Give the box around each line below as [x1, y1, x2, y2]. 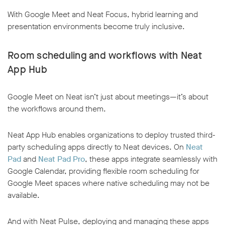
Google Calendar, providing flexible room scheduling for [8, 166, 199, 177]
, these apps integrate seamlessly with [85, 154, 217, 165]
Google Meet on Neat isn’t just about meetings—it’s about [8, 91, 208, 102]
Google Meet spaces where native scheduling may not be [8, 178, 209, 189]
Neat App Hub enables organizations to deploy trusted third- [8, 130, 215, 141]
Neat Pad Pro [38, 154, 85, 165]
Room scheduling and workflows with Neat [8, 49, 202, 63]
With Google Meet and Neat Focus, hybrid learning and [8, 9, 198, 20]
